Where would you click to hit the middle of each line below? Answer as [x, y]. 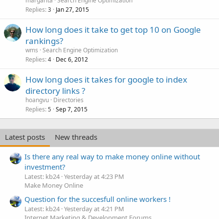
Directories [68, 100]
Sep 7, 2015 [72, 109]
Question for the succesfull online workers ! [98, 199]
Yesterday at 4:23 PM [94, 176]
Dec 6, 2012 [72, 60]
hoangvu [37, 100]
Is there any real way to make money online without [112, 156]
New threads [76, 137]
